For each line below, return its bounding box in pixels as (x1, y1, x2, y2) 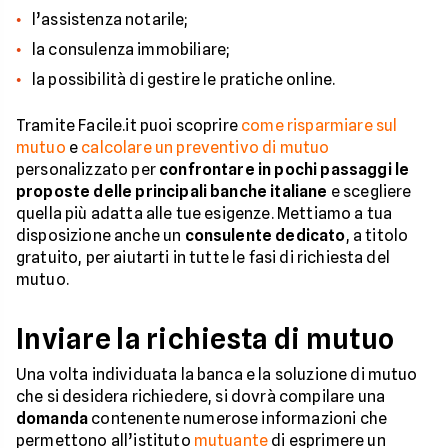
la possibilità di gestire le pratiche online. (32, 69, 336, 89)
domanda (16, 408, 89, 428)
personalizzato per (16, 159, 160, 179)
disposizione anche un (16, 225, 185, 245)
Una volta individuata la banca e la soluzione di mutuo (16, 364, 418, 384)
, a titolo (345, 225, 409, 245)
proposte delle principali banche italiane (16, 181, 328, 201)
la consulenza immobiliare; (32, 39, 230, 59)
